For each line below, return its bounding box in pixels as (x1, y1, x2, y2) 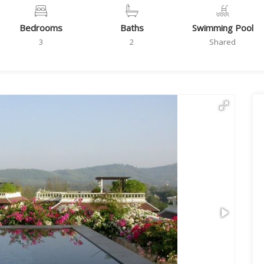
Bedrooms (19, 22, 63, 34)
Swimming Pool (192, 22, 253, 34)
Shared (209, 37, 236, 47)
